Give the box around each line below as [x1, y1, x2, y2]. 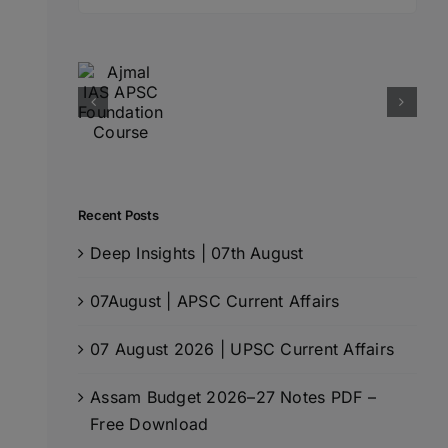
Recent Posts [78, 206, 159, 223]
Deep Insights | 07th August [90, 242, 304, 263]
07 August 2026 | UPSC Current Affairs [90, 338, 395, 359]
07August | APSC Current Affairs [90, 290, 340, 311]
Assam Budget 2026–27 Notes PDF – [90, 386, 376, 407]
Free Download [90, 413, 209, 434]
